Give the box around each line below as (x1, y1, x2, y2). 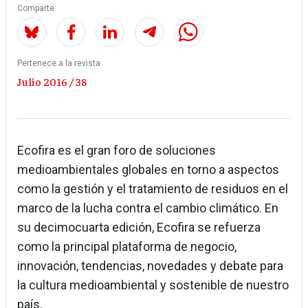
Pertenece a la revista (17, 58, 100, 69)
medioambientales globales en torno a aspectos (17, 162, 279, 177)
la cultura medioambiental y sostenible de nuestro (17, 278, 289, 293)
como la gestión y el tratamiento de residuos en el (17, 181, 288, 197)
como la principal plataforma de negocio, (17, 239, 236, 254)
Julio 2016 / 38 (17, 74, 87, 89)
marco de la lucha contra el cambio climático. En (17, 201, 278, 216)
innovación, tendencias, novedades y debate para (17, 258, 283, 274)
